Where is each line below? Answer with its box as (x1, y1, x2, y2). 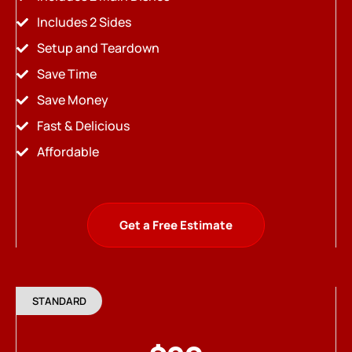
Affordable (36, 143, 99, 161)
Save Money (36, 91, 108, 109)
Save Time (36, 65, 97, 83)
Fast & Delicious (36, 117, 130, 135)
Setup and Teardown (36, 39, 159, 57)
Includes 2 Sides (36, 13, 131, 31)
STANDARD (32, 294, 86, 309)
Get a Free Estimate (119, 217, 233, 234)
